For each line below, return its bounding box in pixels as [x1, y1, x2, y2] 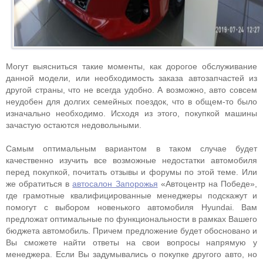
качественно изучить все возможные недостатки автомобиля [6, 156, 257, 165]
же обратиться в [6, 179, 73, 188]
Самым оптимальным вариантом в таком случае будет [6, 144, 257, 153]
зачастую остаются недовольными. [6, 120, 141, 130]
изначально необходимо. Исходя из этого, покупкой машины [6, 109, 257, 118]
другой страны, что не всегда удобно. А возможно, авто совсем [6, 85, 257, 95]
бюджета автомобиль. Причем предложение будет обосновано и [6, 226, 257, 235]
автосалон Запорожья [72, 179, 158, 188]
